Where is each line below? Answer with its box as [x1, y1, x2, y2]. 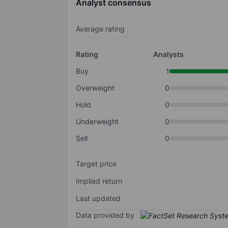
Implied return [76, 177, 122, 186]
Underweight [76, 117, 119, 126]
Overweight [76, 83, 115, 93]
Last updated [76, 194, 121, 203]
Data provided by [76, 211, 134, 220]
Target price [76, 159, 117, 168]
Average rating [76, 24, 125, 34]
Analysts [153, 50, 184, 59]
